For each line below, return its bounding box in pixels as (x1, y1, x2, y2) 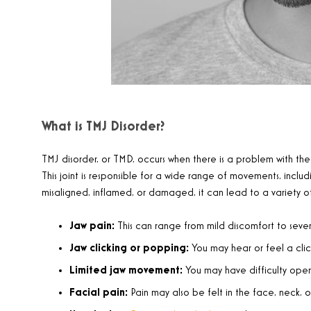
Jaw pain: (69, 221, 115, 232)
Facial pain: (69, 287, 128, 299)
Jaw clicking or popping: (69, 243, 189, 254)
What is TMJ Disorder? (42, 119, 165, 133)
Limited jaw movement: (69, 265, 183, 276)
